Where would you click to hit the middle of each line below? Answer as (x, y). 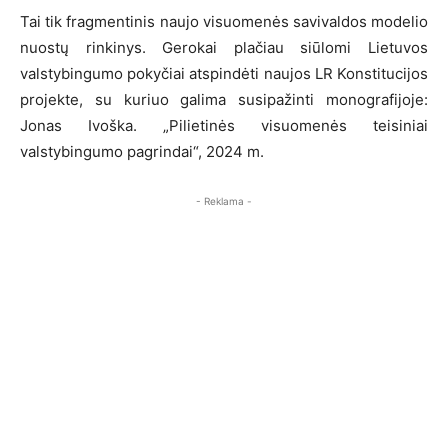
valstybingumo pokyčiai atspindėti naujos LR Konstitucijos (224, 73)
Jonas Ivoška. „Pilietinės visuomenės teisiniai (224, 125)
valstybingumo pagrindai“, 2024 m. (142, 151)
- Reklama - (224, 200)
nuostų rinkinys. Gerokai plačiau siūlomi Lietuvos (224, 47)
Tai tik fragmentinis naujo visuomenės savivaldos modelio (224, 21)
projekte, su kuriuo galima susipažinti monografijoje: (224, 99)
